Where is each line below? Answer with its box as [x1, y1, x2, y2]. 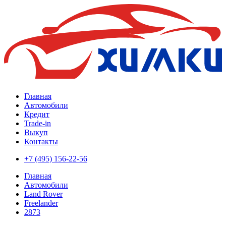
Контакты [24, 137, 58, 146]
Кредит [24, 110, 49, 119]
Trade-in [24, 119, 51, 128]
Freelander [24, 199, 58, 208]
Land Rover [24, 190, 63, 199]
